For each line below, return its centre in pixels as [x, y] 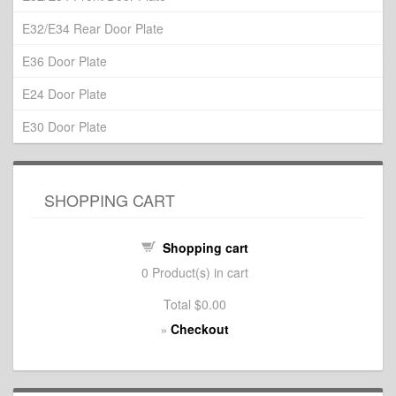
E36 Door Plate [65, 61]
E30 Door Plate [65, 126]
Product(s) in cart [198, 272]
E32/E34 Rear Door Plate [93, 28]
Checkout [200, 329]
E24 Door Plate [65, 94]
